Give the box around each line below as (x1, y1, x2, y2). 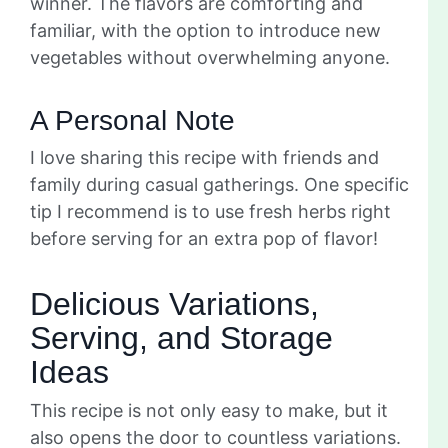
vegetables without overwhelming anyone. (30, 46, 390, 68)
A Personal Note (30, 104, 235, 136)
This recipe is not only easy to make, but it (30, 399, 388, 421)
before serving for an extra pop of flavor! (30, 227, 378, 249)
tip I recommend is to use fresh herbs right (30, 200, 391, 222)
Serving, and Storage (30, 319, 333, 356)
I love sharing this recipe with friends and (30, 146, 379, 168)
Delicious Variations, (30, 285, 319, 322)
